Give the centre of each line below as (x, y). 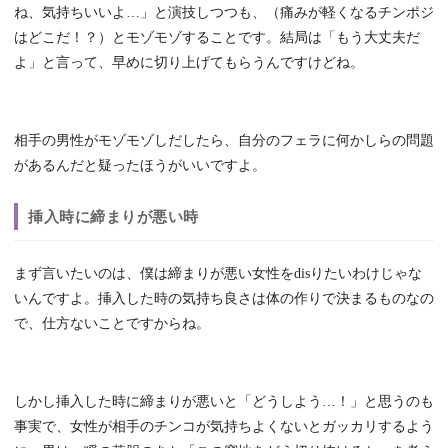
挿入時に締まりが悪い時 (113, 217)
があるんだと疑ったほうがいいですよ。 (140, 166)
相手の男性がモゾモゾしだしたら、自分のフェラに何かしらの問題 (224, 141)
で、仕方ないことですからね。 (112, 324)
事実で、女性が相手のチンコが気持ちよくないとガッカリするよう (224, 427)
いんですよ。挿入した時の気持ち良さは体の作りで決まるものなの (224, 299)
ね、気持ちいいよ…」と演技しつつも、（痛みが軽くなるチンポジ (224, 13)
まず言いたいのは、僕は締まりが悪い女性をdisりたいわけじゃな (218, 274)
